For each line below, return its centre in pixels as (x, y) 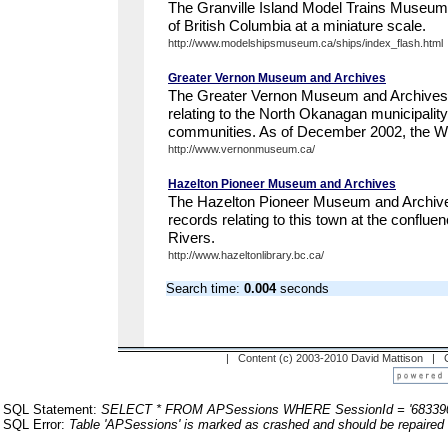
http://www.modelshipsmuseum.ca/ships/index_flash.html (305, 43)
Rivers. (191, 237)
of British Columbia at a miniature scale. (297, 25)
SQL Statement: (52, 409)
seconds (302, 288)
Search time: (205, 288)
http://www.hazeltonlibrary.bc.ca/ (246, 255)
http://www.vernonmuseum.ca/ (241, 149)
